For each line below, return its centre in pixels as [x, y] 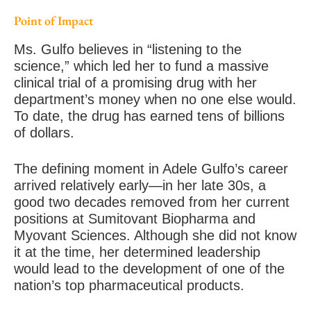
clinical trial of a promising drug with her [135, 82]
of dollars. [44, 132]
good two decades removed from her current [152, 202]
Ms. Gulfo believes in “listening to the [128, 49]
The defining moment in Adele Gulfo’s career [151, 168]
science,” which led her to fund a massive [141, 66]
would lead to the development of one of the [149, 268]
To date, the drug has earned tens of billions [149, 116]
